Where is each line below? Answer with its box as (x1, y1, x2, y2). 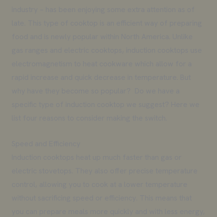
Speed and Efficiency (11, 138, 80, 149)
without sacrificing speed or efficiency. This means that (11, 192, 192, 203)
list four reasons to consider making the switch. (11, 112, 167, 123)
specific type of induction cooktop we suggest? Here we (11, 99, 200, 109)
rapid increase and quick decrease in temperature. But (11, 72, 191, 82)
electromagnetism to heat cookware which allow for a (11, 58, 192, 69)
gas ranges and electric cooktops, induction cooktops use (11, 45, 202, 55)
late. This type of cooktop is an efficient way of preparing (11, 17, 202, 28)
